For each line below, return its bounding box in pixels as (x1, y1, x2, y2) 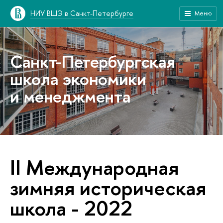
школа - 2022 (10, 194, 132, 222)
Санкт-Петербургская (10, 50, 175, 73)
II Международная (10, 153, 179, 181)
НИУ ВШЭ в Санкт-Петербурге (30, 8, 133, 18)
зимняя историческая (10, 174, 206, 202)
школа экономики (10, 67, 146, 91)
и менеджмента (10, 85, 131, 108)
